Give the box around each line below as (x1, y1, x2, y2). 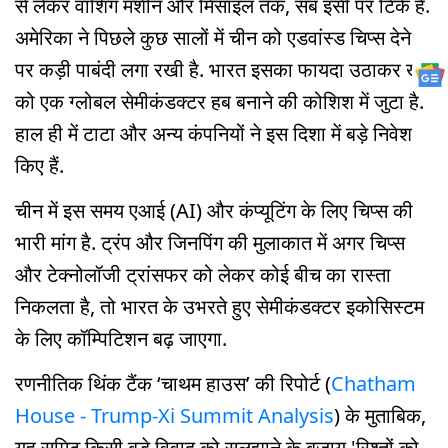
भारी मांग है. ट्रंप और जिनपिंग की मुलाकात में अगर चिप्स (15, 228, 405, 256)
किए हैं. (15, 152, 64, 179)
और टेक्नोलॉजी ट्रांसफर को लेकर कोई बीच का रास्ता (15, 260, 391, 288)
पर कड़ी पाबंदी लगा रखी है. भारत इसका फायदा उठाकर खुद (15, 56, 432, 83)
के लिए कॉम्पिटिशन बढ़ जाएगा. (15, 324, 232, 352)
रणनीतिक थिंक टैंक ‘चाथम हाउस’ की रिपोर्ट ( (15, 369, 331, 397)
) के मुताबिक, (334, 401, 426, 429)
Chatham (331, 369, 416, 397)
